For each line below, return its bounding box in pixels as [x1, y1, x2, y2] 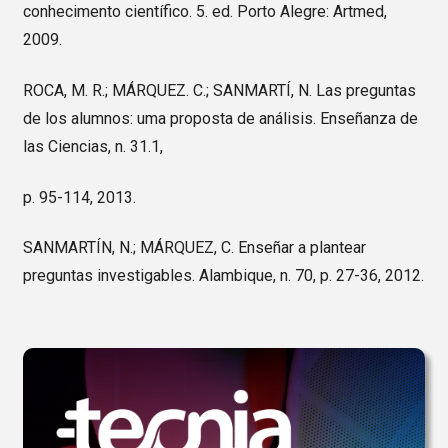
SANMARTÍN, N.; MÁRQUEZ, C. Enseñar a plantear [22, 238, 366, 258]
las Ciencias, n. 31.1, [22, 136, 163, 156]
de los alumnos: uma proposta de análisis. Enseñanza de [22, 108, 418, 128]
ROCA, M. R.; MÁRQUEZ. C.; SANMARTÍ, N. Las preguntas [22, 80, 416, 100]
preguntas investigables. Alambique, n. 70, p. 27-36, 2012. [22, 266, 424, 286]
